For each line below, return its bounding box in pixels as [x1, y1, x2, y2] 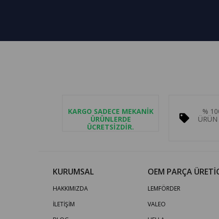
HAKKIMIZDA [52, 184, 88, 193]
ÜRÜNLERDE [90, 114, 131, 124]
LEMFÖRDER [147, 184, 180, 193]
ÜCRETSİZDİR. [87, 122, 134, 131]
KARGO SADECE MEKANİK [67, 107, 153, 116]
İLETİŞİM [52, 200, 75, 208]
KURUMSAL [52, 166, 94, 177]
